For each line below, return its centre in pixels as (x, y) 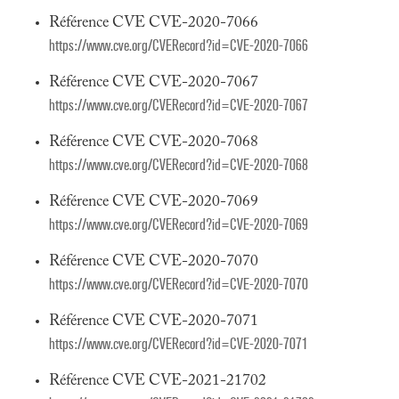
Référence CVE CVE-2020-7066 (154, 23)
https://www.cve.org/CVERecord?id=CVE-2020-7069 (179, 225)
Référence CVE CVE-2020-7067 (154, 83)
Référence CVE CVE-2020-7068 (154, 142)
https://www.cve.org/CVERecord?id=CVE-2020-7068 (179, 165)
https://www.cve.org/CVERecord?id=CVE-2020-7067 (179, 106)
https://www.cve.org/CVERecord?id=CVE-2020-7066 (179, 46)
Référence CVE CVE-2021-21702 (158, 381)
